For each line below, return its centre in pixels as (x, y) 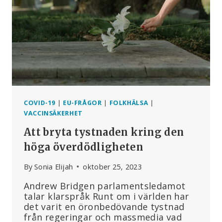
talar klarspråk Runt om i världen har (107, 196)
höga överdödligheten (84, 147)
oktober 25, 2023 (112, 166)
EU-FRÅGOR (82, 103)
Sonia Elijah (54, 166)
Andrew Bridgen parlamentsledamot (105, 186)
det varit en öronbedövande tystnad (104, 206)
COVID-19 (40, 103)
